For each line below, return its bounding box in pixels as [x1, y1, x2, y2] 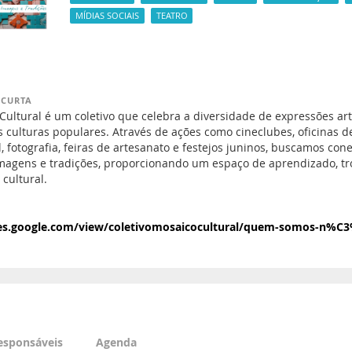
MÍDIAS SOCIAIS [75, 9, 139, 21]
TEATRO [156, 9, 188, 21]
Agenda [95, 335, 137, 350]
